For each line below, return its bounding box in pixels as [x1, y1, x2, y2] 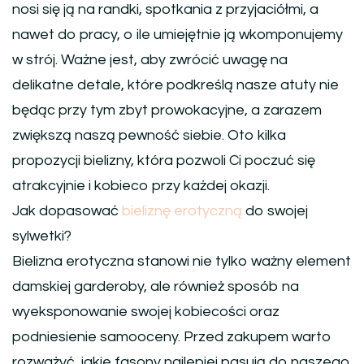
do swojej [242, 203, 308, 219]
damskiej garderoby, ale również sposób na [12, 279, 299, 295]
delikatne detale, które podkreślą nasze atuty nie [12, 77, 339, 93]
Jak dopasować [12, 203, 122, 219]
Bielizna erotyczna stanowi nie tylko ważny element [12, 253, 351, 270]
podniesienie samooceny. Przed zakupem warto [12, 329, 331, 345]
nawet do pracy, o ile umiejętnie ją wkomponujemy [12, 27, 343, 43]
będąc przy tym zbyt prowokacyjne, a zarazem [12, 102, 322, 119]
